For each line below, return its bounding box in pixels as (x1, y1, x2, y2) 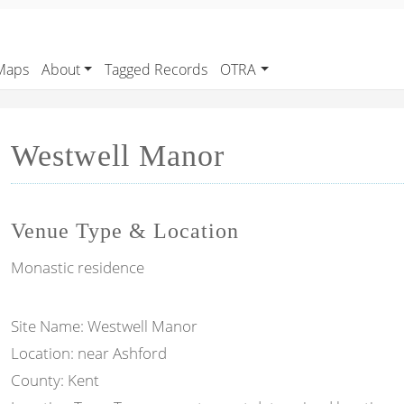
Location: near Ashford (11, 342, 167, 363)
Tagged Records (105, 60, 208, 79)
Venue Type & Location (11, 219, 239, 243)
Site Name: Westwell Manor (11, 315, 197, 336)
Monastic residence (11, 257, 144, 279)
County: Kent (11, 369, 99, 390)
